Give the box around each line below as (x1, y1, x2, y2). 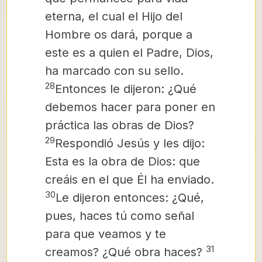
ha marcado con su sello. (45, 64, 184, 78)
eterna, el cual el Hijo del (45, 9, 182, 23)
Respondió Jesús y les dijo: (55, 136, 205, 150)
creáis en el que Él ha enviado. (45, 173, 214, 187)
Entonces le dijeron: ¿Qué (55, 82, 196, 96)
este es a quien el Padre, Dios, (45, 46, 213, 60)
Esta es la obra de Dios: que (45, 154, 200, 168)
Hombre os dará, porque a (45, 27, 192, 42)
